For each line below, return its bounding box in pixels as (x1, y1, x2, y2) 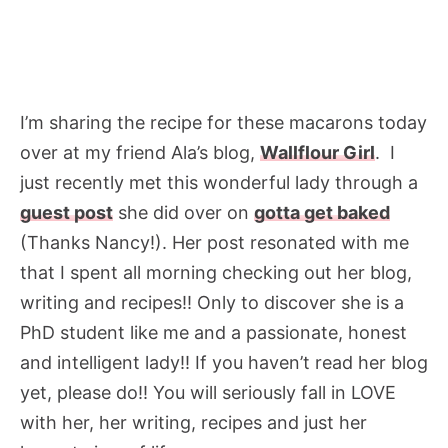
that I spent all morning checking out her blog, (20, 261, 412, 283)
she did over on (113, 201, 254, 223)
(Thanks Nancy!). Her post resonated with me (20, 231, 409, 253)
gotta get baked (254, 201, 390, 223)
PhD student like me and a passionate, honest (20, 321, 407, 343)
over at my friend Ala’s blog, (20, 141, 260, 163)
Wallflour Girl (260, 141, 375, 163)
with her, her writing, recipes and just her (20, 411, 367, 433)
